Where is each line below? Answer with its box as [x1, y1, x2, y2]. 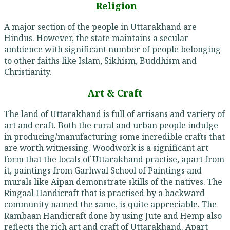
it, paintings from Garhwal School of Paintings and [4, 165, 202, 177]
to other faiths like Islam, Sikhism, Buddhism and [4, 55, 197, 67]
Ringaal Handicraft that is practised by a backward [4, 187, 205, 199]
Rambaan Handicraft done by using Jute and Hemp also [4, 210, 222, 222]
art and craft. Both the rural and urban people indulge [4, 120, 218, 131]
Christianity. [4, 66, 52, 78]
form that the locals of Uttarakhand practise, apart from [4, 154, 224, 165]
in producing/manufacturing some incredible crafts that [4, 131, 225, 143]
